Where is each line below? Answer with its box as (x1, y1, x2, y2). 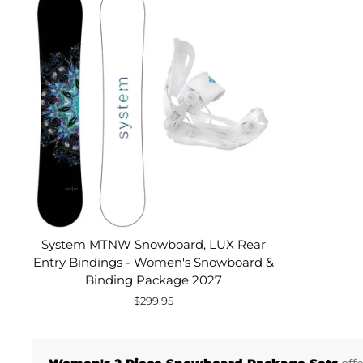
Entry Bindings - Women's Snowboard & (33, 254, 275, 270)
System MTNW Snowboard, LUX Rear (41, 236, 267, 252)
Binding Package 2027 (85, 271, 223, 288)
